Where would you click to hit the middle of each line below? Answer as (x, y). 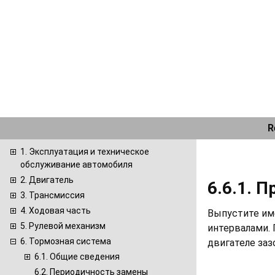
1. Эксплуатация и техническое (85, 152)
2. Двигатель (47, 180)
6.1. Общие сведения (77, 257)
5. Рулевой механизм (63, 226)
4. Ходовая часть (56, 211)
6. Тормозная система (66, 241)
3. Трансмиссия (52, 195)
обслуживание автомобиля (76, 165)
